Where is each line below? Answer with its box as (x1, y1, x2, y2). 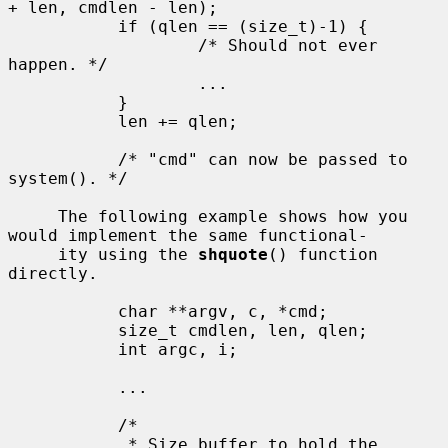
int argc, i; (8, 339, 118, 359)
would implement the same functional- (8, 225, 368, 245)
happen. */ (8, 54, 108, 74)
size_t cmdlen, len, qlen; (8, 320, 118, 340)
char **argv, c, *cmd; (8, 301, 118, 321)
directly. (8, 263, 98, 283)
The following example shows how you (8, 206, 58, 226)
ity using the (58, 244, 198, 264)
